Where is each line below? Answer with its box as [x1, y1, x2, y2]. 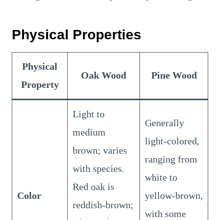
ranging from [145, 153, 197, 165]
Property [21, 79, 59, 90]
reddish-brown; [73, 199, 134, 210]
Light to [73, 108, 105, 119]
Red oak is [73, 181, 114, 192]
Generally [145, 117, 184, 128]
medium [73, 126, 106, 137]
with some [145, 208, 186, 219]
